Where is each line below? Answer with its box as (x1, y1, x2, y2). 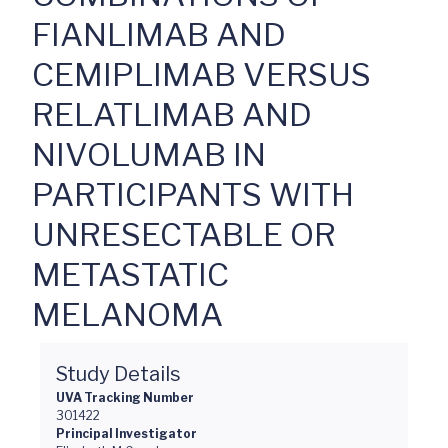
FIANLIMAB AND (32, 15, 286, 54)
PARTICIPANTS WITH (32, 175, 354, 214)
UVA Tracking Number (56, 390, 194, 405)
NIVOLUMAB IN (32, 135, 266, 174)
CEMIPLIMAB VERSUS (32, 55, 371, 94)
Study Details (56, 362, 181, 386)
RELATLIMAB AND (32, 95, 312, 134)
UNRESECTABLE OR (32, 215, 336, 254)
